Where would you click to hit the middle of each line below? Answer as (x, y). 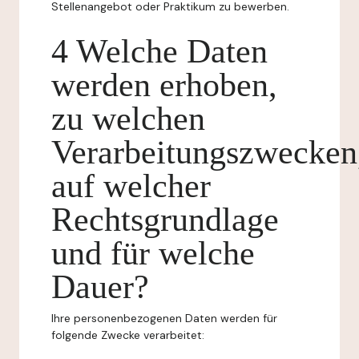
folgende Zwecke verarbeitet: (128, 335)
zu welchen (128, 119)
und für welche (153, 253)
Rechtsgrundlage (165, 220)
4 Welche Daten (159, 51)
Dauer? (100, 287)
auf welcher (131, 186)
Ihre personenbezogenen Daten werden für (164, 318)
